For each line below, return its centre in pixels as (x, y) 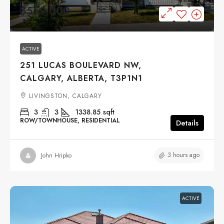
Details (187, 123)
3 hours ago (183, 155)
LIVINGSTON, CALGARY (65, 96)
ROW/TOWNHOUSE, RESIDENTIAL (70, 121)
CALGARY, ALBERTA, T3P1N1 (81, 78)
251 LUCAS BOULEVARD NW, (81, 65)
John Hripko (56, 155)
